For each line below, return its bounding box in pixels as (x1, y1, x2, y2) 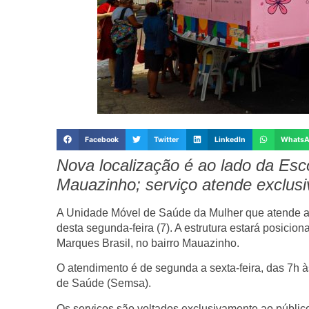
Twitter (154, 134, 179, 144)
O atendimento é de (57, 262, 155, 275)
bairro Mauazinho (151, 237, 237, 250)
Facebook (84, 134, 119, 144)
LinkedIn (214, 134, 246, 144)
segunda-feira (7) (86, 222, 170, 235)
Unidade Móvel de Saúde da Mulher (66, 207, 243, 219)
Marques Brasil (57, 237, 130, 250)
